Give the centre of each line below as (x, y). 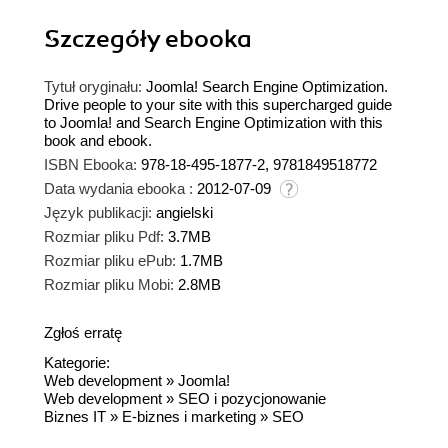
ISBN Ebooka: (90, 164)
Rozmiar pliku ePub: (110, 260)
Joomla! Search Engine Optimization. (267, 86)
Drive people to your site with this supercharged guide (218, 104)
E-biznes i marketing (189, 416)
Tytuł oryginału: (93, 86)
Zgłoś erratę (83, 332)
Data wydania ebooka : (118, 188)
